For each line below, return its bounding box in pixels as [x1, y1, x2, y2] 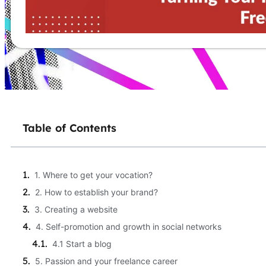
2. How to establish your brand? [35, 186, 158, 197]
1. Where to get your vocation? [34, 169, 153, 180]
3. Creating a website [34, 204, 118, 214]
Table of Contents [23, 121, 116, 135]
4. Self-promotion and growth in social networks [36, 221, 221, 232]
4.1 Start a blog [52, 238, 112, 249]
